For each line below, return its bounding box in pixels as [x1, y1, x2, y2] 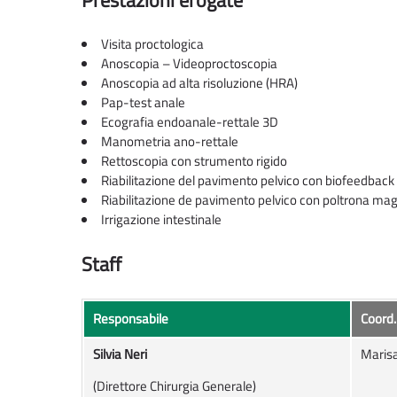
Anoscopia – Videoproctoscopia [101, 53, 277, 74]
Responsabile [93, 308, 168, 330]
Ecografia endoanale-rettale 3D [101, 112, 278, 133]
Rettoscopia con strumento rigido [101, 151, 287, 172]
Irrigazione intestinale [101, 209, 222, 230]
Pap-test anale [101, 92, 185, 113]
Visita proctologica [101, 34, 204, 55]
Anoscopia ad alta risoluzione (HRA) [101, 73, 298, 94]
